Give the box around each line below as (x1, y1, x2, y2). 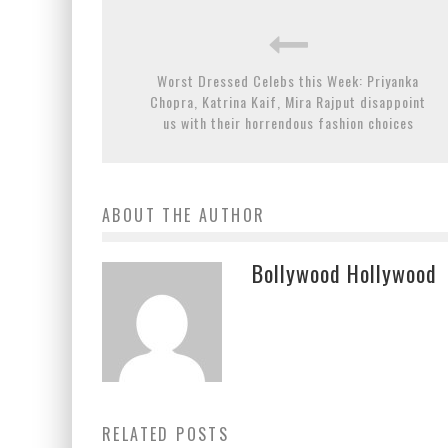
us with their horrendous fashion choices (162, 111, 414, 133)
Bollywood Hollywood (252, 256, 437, 289)
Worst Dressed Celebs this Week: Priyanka (157, 69, 419, 91)
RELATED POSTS (102, 421, 230, 446)
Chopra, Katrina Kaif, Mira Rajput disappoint (150, 90, 426, 112)
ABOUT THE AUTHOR (102, 202, 266, 227)
